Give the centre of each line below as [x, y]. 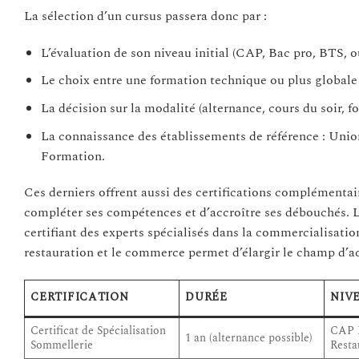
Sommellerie [62, 346]
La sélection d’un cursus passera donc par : [145, 16]
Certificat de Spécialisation [99, 331]
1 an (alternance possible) [249, 339]
